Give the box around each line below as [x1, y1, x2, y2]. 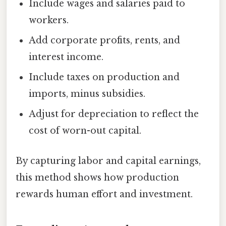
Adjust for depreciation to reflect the [29, 108, 199, 120]
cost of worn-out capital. [29, 125, 142, 137]
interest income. [29, 51, 104, 63]
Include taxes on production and [29, 72, 180, 83]
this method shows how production [16, 172, 179, 183]
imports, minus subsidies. [29, 88, 146, 100]
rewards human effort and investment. [16, 188, 193, 200]
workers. [29, 15, 69, 26]
